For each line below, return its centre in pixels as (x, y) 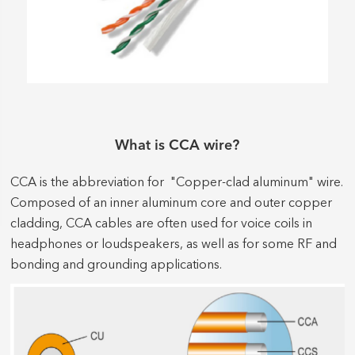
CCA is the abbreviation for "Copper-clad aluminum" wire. (177, 183)
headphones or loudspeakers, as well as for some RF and (174, 244)
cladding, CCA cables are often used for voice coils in (162, 224)
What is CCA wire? (177, 145)
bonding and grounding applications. (116, 265)
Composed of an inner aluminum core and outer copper (172, 203)
